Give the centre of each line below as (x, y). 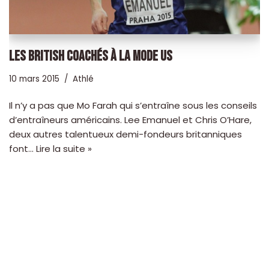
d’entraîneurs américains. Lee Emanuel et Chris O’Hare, (130, 119)
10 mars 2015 (34, 79)
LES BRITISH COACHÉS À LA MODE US (91, 56)
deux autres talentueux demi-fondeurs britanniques (125, 134)
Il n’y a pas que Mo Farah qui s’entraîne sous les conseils (133, 105)
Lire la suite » (64, 148)
